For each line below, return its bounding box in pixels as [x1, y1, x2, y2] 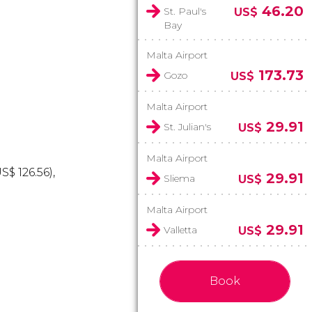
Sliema [164, 172, 195, 185]
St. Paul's [164, 5, 206, 17]
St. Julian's [164, 120, 211, 133]
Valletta [164, 224, 197, 236]
